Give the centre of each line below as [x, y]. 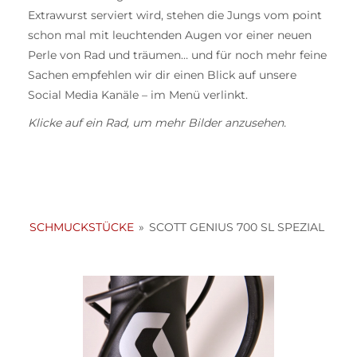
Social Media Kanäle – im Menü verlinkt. [138, 95]
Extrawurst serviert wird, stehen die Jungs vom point [175, 16]
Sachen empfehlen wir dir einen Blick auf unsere [162, 75]
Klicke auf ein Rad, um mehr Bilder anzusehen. [157, 123]
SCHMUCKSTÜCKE [82, 228]
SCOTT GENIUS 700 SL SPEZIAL [237, 228]
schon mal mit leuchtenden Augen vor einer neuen [170, 35]
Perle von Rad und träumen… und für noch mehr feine [177, 55]
